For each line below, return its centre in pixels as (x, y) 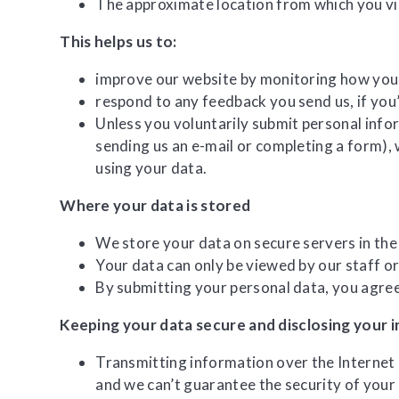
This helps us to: (118, 41)
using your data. (151, 167)
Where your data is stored (155, 205)
